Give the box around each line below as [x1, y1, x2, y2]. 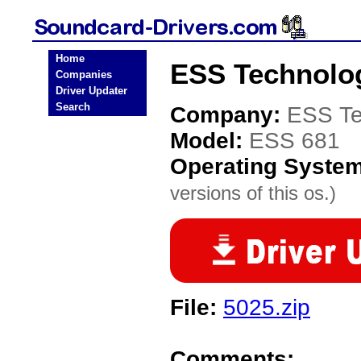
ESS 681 [249, 128, 340, 153]
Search [56, 101, 90, 113]
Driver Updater [56, 85, 127, 97]
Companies [56, 68, 112, 81]
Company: [170, 102, 287, 127]
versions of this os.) [170, 182, 336, 204]
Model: [170, 128, 249, 153]
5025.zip [223, 295, 310, 320]
